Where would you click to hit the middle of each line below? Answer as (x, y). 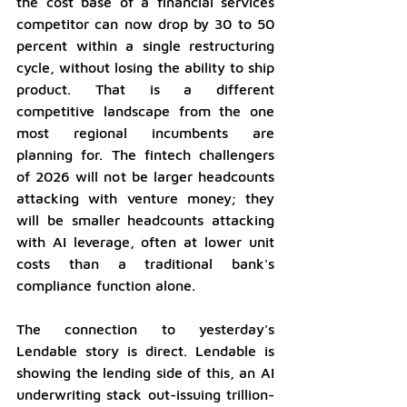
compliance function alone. (106, 286)
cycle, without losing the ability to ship (145, 68)
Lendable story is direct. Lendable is (145, 351)
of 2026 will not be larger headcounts (145, 177)
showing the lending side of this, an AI (145, 373)
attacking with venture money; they (145, 199)
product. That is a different (145, 89)
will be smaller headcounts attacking (145, 220)
